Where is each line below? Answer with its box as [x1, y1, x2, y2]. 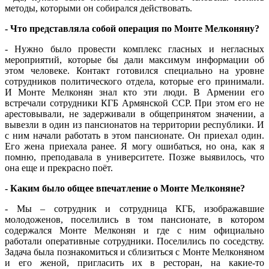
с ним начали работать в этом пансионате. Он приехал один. [5, 130, 264, 141]
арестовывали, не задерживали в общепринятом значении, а [5, 109, 264, 119]
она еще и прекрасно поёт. [5, 163, 113, 174]
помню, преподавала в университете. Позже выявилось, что [5, 152, 264, 163]
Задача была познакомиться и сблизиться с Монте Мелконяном [5, 247, 264, 258]
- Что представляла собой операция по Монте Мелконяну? [5, 23, 259, 34]
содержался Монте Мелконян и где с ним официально [5, 225, 264, 236]
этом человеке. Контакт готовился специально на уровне [5, 65, 264, 76]
